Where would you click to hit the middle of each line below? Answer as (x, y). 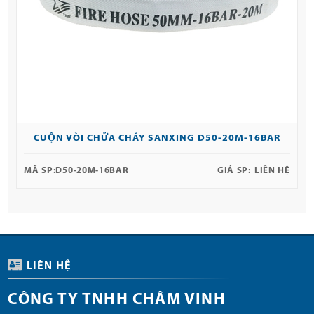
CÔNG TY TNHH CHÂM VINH (117, 301)
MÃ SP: (40, 171)
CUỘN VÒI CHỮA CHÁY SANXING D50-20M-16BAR (157, 139)
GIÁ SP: (234, 171)
